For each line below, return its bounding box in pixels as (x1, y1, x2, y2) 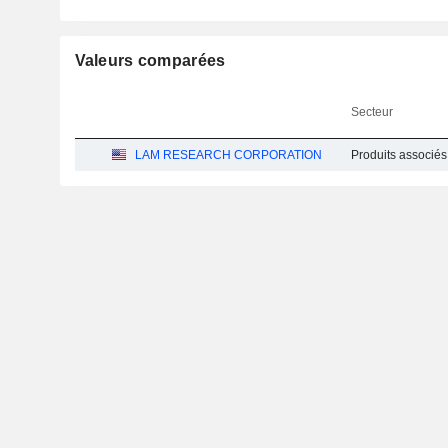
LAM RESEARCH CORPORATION (135, 148, 323, 162)
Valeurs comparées (74, 52, 226, 69)
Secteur (351, 105, 394, 119)
